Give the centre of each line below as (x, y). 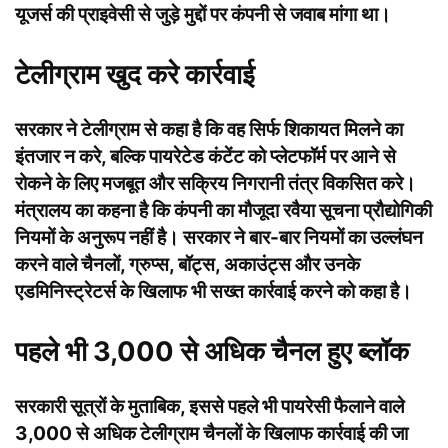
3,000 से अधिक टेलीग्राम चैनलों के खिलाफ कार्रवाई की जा (211, 433)
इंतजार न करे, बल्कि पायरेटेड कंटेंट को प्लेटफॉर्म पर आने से (205, 156)
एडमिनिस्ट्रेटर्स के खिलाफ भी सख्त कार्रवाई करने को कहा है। (213, 291)
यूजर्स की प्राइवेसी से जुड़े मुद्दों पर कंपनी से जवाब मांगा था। (203, 14)
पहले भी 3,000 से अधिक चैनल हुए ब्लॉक (212, 351)
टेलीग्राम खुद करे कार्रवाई (135, 74)
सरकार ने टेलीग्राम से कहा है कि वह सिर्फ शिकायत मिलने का (209, 129)
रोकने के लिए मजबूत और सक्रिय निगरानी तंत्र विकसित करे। (215, 183)
